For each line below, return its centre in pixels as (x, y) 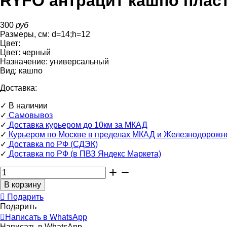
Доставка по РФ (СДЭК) (53, 144)
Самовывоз (31, 116)
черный (36, 53)
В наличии (28, 106)
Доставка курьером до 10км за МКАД (78, 125)
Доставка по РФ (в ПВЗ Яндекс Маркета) (85, 154)
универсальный (79, 62)
